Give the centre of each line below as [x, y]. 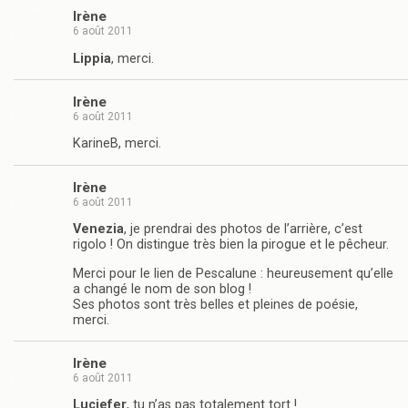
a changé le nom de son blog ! [162, 289]
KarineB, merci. [117, 144]
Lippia [92, 58]
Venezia [98, 229]
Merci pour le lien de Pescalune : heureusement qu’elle [233, 273]
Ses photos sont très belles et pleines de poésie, [215, 304]
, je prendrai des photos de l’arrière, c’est [243, 229]
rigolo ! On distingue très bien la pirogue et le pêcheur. [231, 245]
